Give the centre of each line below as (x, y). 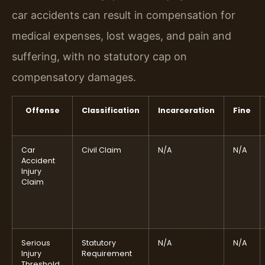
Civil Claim (101, 150)
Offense (42, 110)
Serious (36, 243)
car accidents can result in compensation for (124, 15)
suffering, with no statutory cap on (99, 56)
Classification (111, 110)
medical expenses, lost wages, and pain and (122, 35)
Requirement (107, 253)
